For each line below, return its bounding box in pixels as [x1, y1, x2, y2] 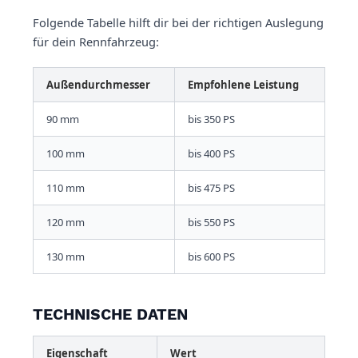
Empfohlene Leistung [188, 78, 299, 93]
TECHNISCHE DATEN [33, 305, 188, 324]
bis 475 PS [188, 181, 235, 196]
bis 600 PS [188, 249, 235, 265]
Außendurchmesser [46, 78, 150, 93]
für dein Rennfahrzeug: [33, 34, 159, 50]
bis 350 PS [188, 112, 235, 127]
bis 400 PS [188, 146, 235, 161]
